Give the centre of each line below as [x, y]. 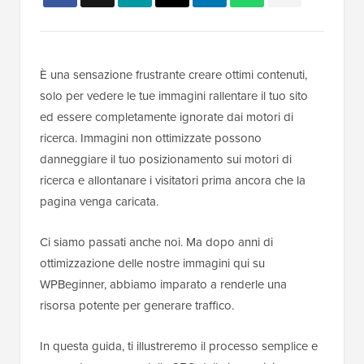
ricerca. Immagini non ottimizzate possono [151, 138]
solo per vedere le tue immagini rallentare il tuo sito [174, 96]
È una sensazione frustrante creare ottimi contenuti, [173, 75]
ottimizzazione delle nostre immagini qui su [152, 263]
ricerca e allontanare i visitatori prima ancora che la [173, 180]
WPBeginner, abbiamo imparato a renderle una [163, 284]
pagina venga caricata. [99, 201]
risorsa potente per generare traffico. [137, 305]
